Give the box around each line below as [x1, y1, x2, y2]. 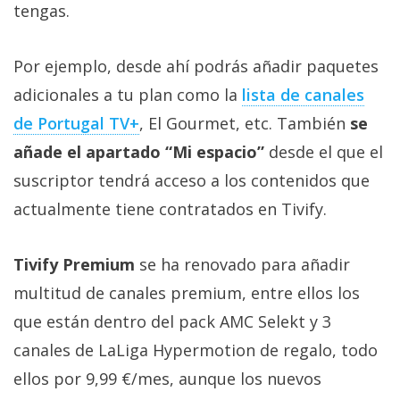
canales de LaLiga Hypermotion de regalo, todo [13, 339, 378, 362]
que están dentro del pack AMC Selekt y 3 [13, 311, 331, 333]
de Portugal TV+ [13, 112, 139, 135]
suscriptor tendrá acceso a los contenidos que [13, 170, 370, 192]
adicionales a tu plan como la [13, 84, 242, 106]
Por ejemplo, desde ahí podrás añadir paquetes [13, 55, 379, 78]
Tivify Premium [13, 254, 135, 276]
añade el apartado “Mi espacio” [13, 141, 264, 163]
